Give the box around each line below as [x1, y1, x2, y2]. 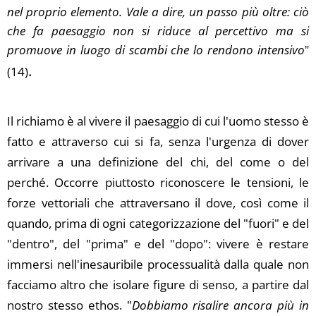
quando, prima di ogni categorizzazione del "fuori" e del [7, 215, 309, 231]
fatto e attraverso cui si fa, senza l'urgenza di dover [7, 133, 309, 150]
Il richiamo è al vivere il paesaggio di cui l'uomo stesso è [7, 113, 309, 129]
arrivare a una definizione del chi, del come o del [7, 154, 309, 170]
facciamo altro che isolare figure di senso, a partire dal [7, 276, 309, 293]
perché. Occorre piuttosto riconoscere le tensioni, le [7, 174, 309, 190]
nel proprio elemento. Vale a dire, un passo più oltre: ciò [7, 4, 309, 20]
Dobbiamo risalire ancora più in [131, 297, 310, 313]
